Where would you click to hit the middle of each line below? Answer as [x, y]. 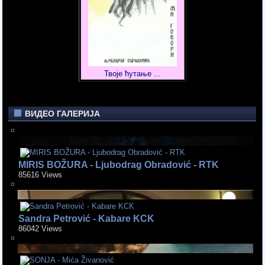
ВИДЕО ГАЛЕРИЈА [63, 114]
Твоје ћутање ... [132, 74]
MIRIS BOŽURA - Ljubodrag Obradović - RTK [119, 164]
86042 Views [41, 228]
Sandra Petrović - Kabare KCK [87, 218]
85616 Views [41, 174]
